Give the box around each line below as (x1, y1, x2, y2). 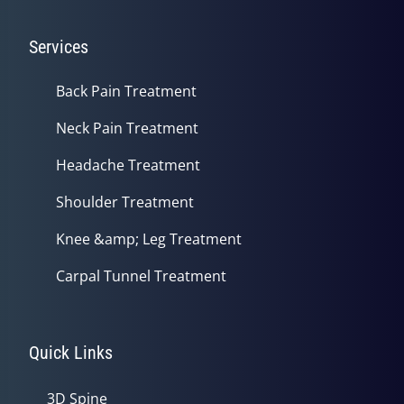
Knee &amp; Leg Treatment (56, 228, 242, 249)
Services (29, 35, 88, 58)
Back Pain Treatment (56, 80, 197, 101)
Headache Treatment (56, 154, 200, 175)
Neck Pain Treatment (56, 117, 198, 138)
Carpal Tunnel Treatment (56, 265, 226, 286)
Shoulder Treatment (56, 191, 194, 212)
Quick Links (29, 341, 113, 363)
